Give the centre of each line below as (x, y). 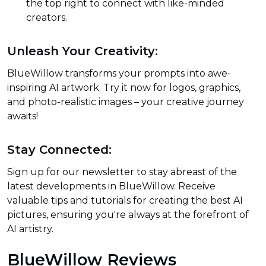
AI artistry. (30, 229)
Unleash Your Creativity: (83, 51)
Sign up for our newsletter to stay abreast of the (122, 172)
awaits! (23, 116)
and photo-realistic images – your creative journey (126, 102)
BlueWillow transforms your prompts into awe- (119, 74)
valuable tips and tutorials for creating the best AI (125, 201)
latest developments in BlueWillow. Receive (111, 186)
